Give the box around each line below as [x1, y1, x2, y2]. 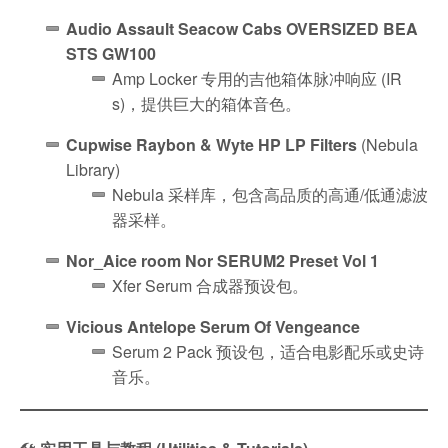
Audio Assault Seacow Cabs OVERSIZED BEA [66, 16, 418, 40]
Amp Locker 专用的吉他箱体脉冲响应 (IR [112, 66, 402, 90]
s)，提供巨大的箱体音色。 [112, 91, 301, 115]
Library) [66, 157, 120, 181]
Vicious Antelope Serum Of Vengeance [66, 314, 360, 338]
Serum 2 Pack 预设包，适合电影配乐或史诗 [112, 339, 424, 363]
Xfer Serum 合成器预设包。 [112, 273, 308, 297]
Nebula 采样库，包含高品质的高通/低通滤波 [112, 182, 428, 206]
